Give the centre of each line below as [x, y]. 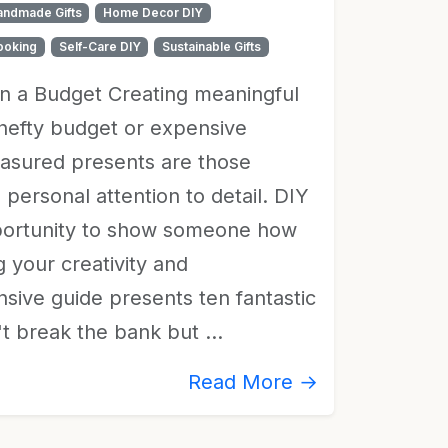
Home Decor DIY [153, 12]
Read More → [253, 382]
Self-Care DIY [99, 46]
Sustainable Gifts [212, 46]
